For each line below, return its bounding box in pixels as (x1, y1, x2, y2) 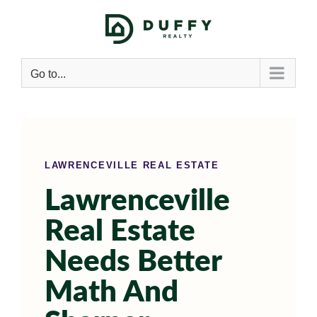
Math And (45, 277, 178, 307)
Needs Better (45, 246, 221, 277)
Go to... (30, 67, 66, 80)
